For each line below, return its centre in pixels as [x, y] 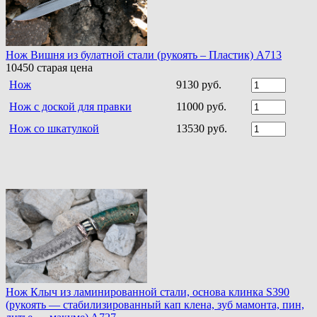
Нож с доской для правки [70, 107]
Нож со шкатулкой [54, 129]
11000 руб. [201, 107]
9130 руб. [199, 85]
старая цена [63, 68]
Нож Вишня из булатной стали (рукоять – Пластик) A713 [144, 55]
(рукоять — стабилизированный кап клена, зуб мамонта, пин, [155, 305]
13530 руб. [202, 129]
